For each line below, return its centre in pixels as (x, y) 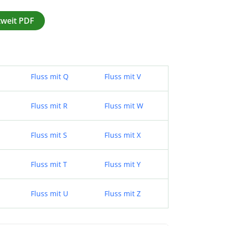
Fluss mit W (124, 105)
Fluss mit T (49, 164)
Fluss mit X (123, 135)
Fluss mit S (49, 135)
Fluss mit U (49, 193)
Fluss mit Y (123, 164)
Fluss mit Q (50, 76)
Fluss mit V (123, 76)
